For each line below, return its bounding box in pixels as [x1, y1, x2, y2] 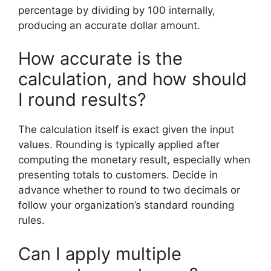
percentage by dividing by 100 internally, [18, 4, 215, 16]
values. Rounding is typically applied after [18, 139, 220, 151]
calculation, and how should [18, 68, 247, 90]
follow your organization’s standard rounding [18, 199, 234, 211]
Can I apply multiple [18, 243, 181, 264]
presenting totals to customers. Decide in [18, 169, 218, 181]
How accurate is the [18, 48, 183, 69]
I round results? [18, 89, 146, 110]
